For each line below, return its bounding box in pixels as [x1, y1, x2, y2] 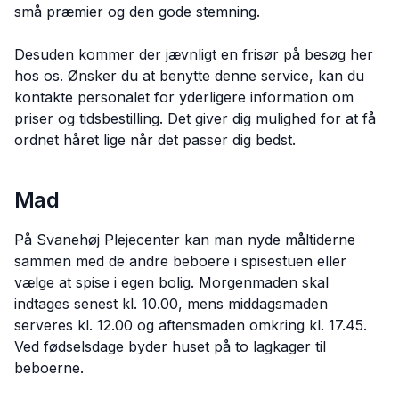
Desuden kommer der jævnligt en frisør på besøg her [14, 45, 373, 63]
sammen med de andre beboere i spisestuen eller [14, 252, 346, 270]
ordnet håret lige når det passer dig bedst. [14, 131, 296, 149]
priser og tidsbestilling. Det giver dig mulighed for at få [14, 110, 376, 127]
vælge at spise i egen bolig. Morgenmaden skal [14, 273, 329, 291]
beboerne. [14, 359, 84, 377]
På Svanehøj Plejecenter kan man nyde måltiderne [14, 231, 355, 248]
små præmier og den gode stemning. [14, 3, 260, 20]
